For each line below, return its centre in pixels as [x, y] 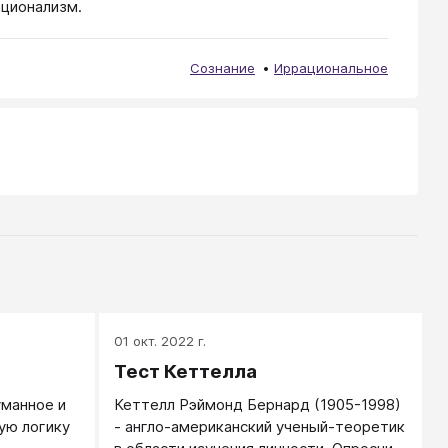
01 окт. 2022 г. [160, 340]
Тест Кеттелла [186, 371]
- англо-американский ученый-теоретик [260, 426]
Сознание [222, 68]
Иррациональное [331, 68]
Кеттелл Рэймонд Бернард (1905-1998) [258, 404]
